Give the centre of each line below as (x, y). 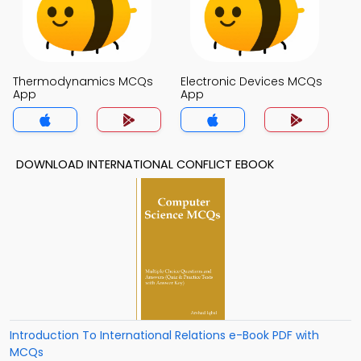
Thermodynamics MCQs (83, 81)
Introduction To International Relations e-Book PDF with (164, 335)
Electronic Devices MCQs (251, 81)
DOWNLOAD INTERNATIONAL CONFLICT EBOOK (145, 164)
